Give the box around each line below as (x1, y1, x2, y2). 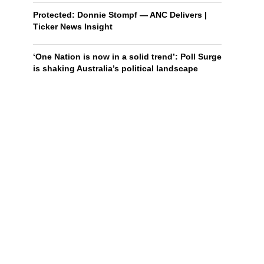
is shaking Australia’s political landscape (33, 64, 198, 73)
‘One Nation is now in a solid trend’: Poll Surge (33, 52, 222, 61)
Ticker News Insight (33, 22, 113, 31)
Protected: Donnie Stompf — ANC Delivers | (33, 10, 207, 19)
